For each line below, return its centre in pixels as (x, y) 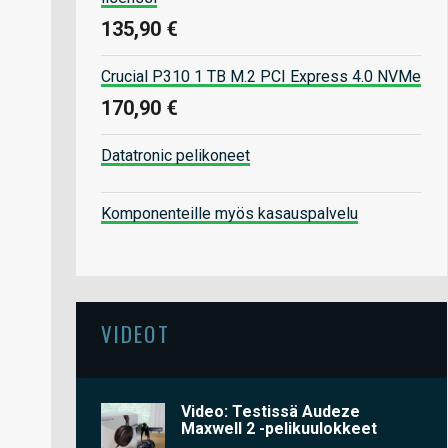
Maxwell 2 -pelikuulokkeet (279, 428)
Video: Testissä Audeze (271, 411)
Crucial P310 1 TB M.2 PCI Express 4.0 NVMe (261, 76)
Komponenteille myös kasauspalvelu (229, 213)
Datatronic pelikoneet (175, 155)
